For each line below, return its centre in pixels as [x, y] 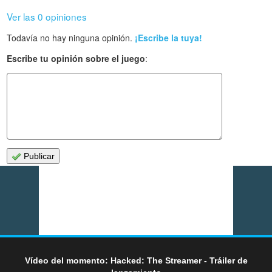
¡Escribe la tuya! [169, 37]
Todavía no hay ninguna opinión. [71, 37]
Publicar [38, 156]
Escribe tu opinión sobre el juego [76, 58]
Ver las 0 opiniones [47, 16]
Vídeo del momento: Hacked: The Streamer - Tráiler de [136, 261]
